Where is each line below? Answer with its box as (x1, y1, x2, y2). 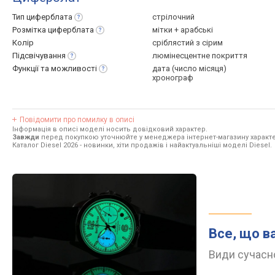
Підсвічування (12, 51, 66, 60)
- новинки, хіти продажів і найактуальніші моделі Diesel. (78, 141, 272, 149)
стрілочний (152, 12, 195, 21)
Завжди (12, 133, 39, 141)
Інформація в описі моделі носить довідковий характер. (12, 125, 207, 133)
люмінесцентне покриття (152, 51, 247, 60)
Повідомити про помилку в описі (20, 115, 134, 124)
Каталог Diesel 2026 (12, 141, 78, 149)
